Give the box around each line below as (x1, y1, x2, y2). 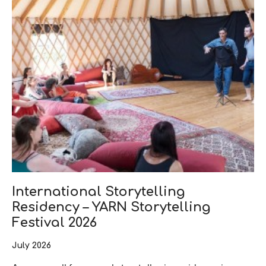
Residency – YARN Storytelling (12, 199, 211, 214)
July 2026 (12, 240, 51, 250)
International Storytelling (12, 184, 185, 199)
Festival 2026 (12, 215, 97, 230)
